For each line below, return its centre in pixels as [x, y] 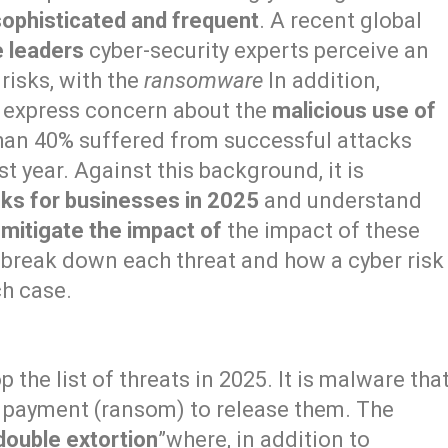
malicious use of [354, 111]
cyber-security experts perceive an [257, 51]
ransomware [204, 81]
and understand [341, 201]
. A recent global [341, 21]
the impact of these [321, 231]
